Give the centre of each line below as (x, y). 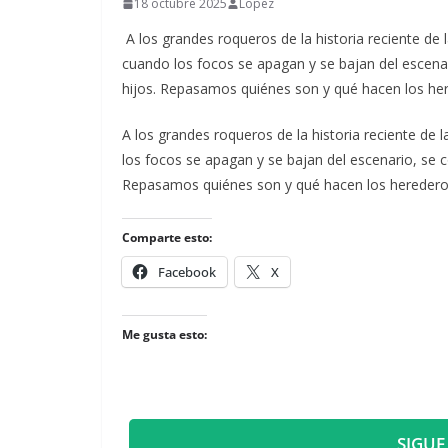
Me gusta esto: (164, 335)
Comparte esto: (167, 238)
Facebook (187, 272)
